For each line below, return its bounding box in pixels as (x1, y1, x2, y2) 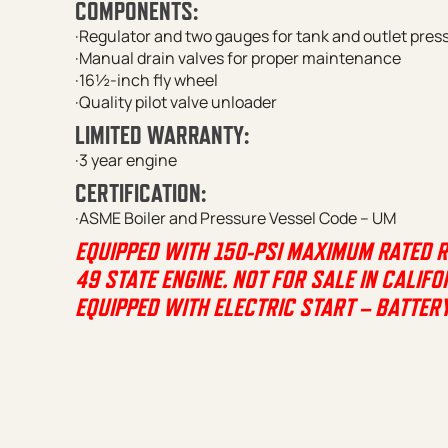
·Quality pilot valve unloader (74, 90, 277, 113)
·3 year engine (74, 148, 177, 171)
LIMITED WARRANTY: (74, 120, 249, 149)
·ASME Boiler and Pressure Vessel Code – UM (74, 206, 396, 229)
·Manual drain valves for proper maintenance (74, 46, 401, 69)
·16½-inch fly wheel (74, 68, 218, 91)
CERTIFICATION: (74, 178, 206, 207)
